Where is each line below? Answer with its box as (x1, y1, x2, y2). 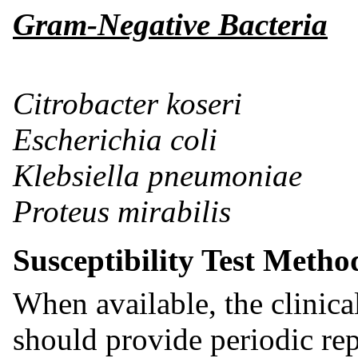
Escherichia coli (13, 121, 217, 157)
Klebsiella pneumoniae (13, 157, 302, 193)
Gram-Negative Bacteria (13, 6, 328, 42)
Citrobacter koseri (13, 86, 242, 121)
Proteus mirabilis (13, 193, 231, 229)
